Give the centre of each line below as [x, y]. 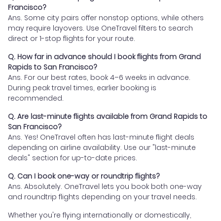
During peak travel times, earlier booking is [82, 88]
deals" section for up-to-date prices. [73, 158]
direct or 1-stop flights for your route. [72, 38]
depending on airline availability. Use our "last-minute [102, 147]
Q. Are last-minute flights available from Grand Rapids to [108, 116]
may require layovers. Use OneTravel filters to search [100, 28]
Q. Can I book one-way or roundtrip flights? [84, 176]
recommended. [36, 98]
